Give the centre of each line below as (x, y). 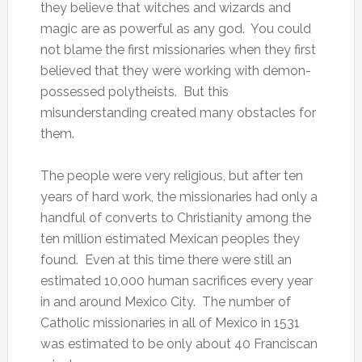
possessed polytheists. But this (134, 92)
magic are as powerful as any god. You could (175, 29)
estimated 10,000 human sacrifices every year (176, 281)
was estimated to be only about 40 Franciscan (179, 344)
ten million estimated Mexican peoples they (170, 239)
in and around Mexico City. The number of (165, 302)
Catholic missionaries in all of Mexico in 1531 (170, 323)
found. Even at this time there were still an (166, 260)
